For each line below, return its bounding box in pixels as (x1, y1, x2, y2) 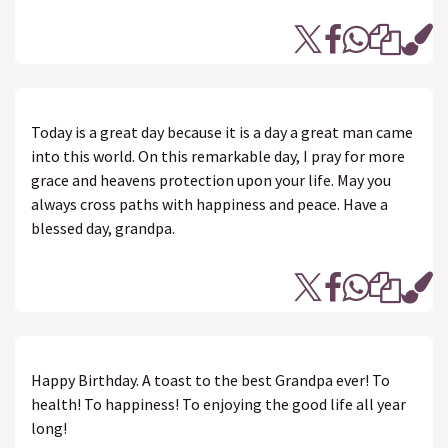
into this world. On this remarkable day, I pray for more (31, 146, 405, 166)
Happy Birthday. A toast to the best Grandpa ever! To (31, 370, 390, 390)
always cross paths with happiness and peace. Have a (31, 194, 388, 214)
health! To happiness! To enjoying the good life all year (31, 394, 406, 414)
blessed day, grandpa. (31, 218, 175, 238)
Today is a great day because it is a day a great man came (31, 122, 413, 142)
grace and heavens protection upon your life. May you (31, 170, 391, 190)
